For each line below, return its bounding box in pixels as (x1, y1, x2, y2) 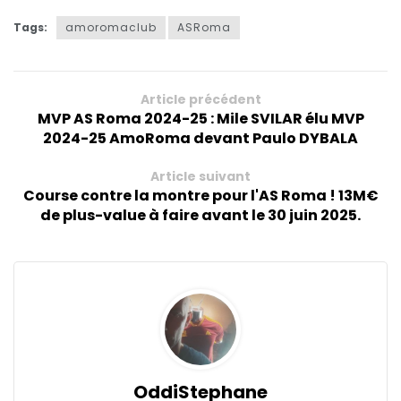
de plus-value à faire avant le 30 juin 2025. (40, 205, 361, 226)
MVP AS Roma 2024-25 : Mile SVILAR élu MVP (37, 108, 364, 130)
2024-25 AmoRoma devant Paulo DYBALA (43, 128, 358, 149)
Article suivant (150, 167, 251, 186)
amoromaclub (65, 20, 157, 36)
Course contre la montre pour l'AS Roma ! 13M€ (22, 185, 379, 207)
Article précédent (140, 90, 261, 109)
